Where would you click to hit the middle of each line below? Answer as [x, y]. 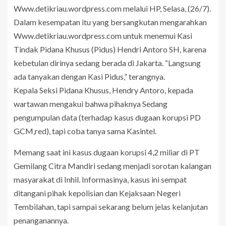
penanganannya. [41, 220]
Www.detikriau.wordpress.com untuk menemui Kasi [103, 35]
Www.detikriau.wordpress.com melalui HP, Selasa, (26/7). [112, 8]
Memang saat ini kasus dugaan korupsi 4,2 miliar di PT [107, 152]
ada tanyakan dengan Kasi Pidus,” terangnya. [89, 76]
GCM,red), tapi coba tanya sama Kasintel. [85, 131]
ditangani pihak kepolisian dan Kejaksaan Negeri [97, 193]
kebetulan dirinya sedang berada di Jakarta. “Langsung [107, 63]
